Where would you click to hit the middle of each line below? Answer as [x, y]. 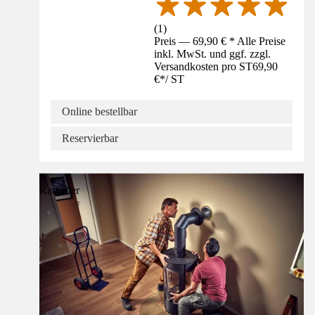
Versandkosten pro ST [204, 67]
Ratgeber [59, 191]
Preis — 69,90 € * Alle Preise [220, 41]
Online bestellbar [99, 112]
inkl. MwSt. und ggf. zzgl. [213, 54]
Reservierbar [90, 139]
